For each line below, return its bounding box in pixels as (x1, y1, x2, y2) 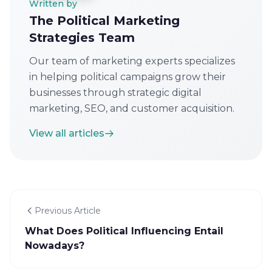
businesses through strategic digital (29, 87, 202, 99)
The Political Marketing (29, 13, 180, 29)
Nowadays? (25, 240, 84, 252)
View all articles (29, 127, 104, 140)
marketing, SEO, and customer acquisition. (29, 103, 234, 115)
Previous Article (35, 205, 101, 217)
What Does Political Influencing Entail (25, 225, 223, 237)
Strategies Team (29, 30, 135, 46)
